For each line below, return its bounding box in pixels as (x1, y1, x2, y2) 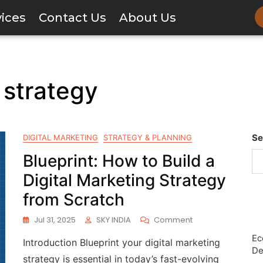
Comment (154, 214, 193, 225)
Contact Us (38, 11, 106, 25)
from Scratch (23, 190, 124, 210)
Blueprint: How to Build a (23, 151, 215, 171)
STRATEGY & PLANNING (103, 133, 192, 142)
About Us (119, 11, 176, 25)
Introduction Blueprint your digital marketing (23, 237, 220, 248)
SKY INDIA (96, 214, 131, 225)
